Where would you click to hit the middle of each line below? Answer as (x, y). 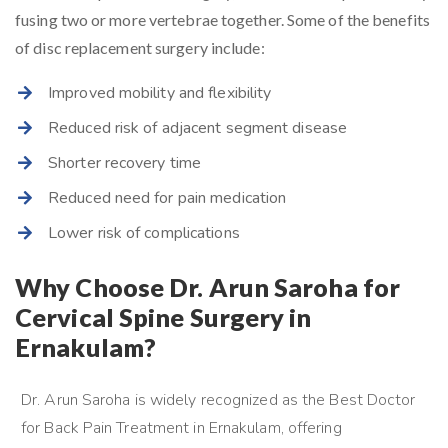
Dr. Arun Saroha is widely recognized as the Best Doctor (218, 400)
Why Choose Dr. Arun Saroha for (208, 287)
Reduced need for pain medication (167, 198)
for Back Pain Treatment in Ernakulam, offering (181, 428)
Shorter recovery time (125, 163)
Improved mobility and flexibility (160, 93)
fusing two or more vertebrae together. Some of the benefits (222, 20)
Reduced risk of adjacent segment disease (197, 128)
